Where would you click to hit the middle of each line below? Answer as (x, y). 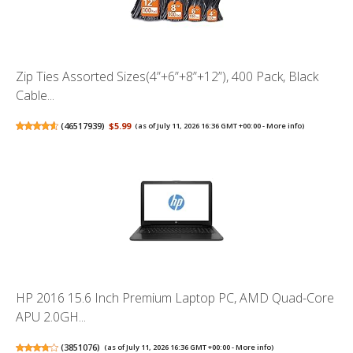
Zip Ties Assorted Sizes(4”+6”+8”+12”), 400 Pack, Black (167, 76)
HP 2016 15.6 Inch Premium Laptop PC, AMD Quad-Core (175, 298)
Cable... (35, 95)
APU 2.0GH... (51, 317)
